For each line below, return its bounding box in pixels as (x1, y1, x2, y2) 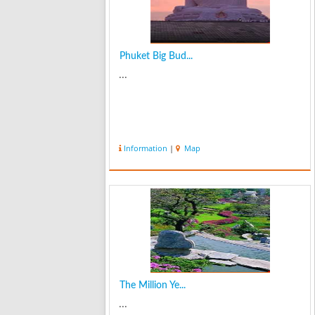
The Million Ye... (120, 281, 186, 291)
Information (124, 143, 168, 154)
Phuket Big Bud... (120, 51, 193, 61)
